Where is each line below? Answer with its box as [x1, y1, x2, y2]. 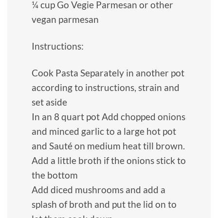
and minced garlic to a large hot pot [32, 125, 176, 137]
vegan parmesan [32, 13, 99, 25]
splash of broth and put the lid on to [32, 198, 177, 210]
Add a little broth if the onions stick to [32, 154, 186, 166]
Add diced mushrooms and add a [32, 183, 165, 195]
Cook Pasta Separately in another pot [32, 67, 184, 78]
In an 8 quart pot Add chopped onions [32, 110, 185, 122]
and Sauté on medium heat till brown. [32, 140, 185, 151]
